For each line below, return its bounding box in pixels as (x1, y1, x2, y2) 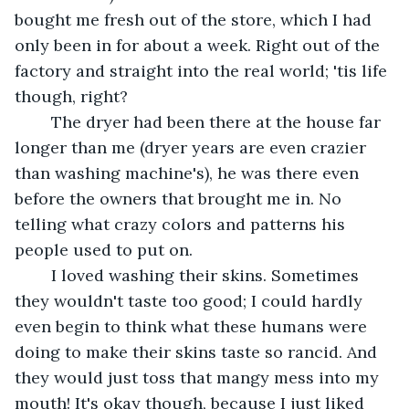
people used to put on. (15, 238, 193, 260)
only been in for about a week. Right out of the (15, 34, 384, 56)
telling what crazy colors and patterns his (15, 213, 350, 235)
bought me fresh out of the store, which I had (15, 8, 376, 30)
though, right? (15, 85, 132, 107)
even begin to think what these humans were (15, 315, 372, 337)
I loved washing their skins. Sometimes (33, 264, 51, 286)
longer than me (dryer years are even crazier (15, 136, 371, 158)
